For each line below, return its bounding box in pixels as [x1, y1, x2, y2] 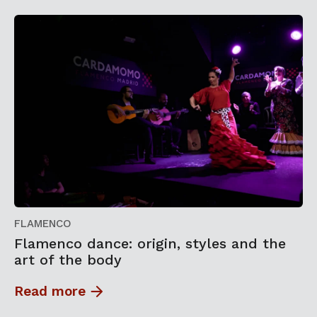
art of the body [14, 250, 122, 268]
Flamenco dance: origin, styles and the [14, 234, 286, 252]
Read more [14, 282, 86, 299]
